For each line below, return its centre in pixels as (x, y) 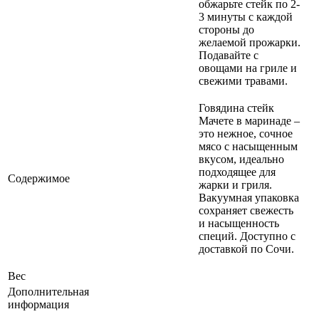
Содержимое (39, 178)
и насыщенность (239, 223)
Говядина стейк (236, 108)
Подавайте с (229, 55)
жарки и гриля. (235, 184)
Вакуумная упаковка (249, 197)
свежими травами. (243, 80)
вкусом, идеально (241, 159)
